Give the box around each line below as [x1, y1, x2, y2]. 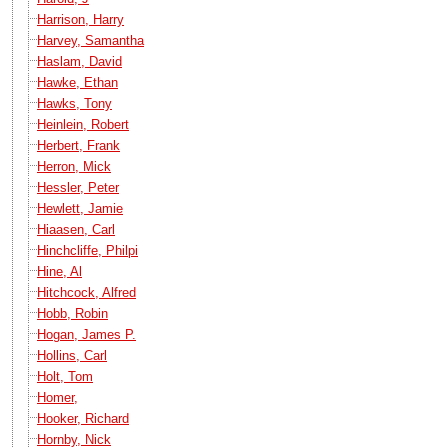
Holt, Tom [37, 368, 93, 384]
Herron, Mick [37, 158, 111, 174]
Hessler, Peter [37, 179, 119, 195]
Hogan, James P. [37, 326, 136, 342]
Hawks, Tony [37, 95, 112, 111]
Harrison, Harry [37, 11, 124, 27]
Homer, [37, 389, 78, 405]
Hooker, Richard [37, 410, 129, 426]
